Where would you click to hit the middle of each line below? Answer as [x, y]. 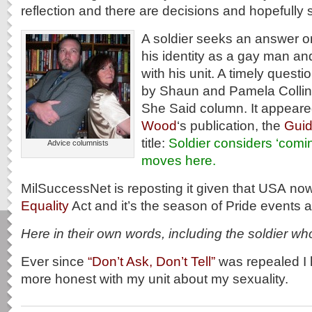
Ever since [54, 261]
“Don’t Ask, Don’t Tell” [151, 261]
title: [155, 143]
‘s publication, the [231, 125]
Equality [45, 205]
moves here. [179, 160]
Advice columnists [78, 143]
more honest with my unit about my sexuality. [155, 279]
